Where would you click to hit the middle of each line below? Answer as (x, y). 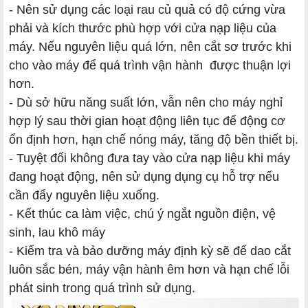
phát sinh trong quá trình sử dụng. (102, 288)
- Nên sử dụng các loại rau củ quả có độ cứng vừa (147, 9)
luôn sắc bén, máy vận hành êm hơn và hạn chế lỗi (149, 269)
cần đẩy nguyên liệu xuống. (84, 195)
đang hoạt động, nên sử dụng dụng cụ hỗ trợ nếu (144, 176)
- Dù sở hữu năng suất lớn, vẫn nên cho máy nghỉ (146, 102)
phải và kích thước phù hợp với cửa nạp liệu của (143, 28)
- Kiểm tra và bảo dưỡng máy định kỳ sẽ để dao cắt (150, 251)
